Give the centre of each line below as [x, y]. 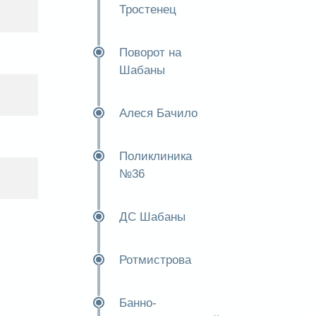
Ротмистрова [155, 260]
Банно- [138, 303]
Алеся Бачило [158, 113]
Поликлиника [155, 156]
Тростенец [147, 10]
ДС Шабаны [152, 217]
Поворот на [150, 53]
